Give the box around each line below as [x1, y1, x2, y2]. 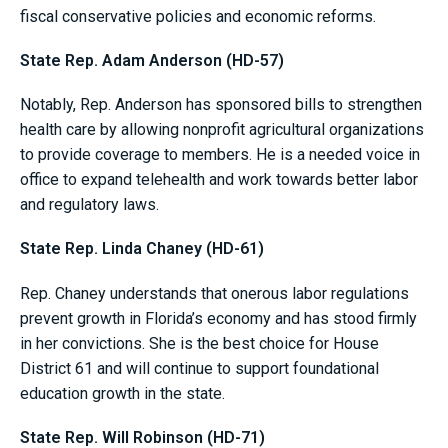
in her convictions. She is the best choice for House [20, 333, 379, 353]
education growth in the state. [20, 383, 229, 403]
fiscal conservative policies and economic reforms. [20, 6, 384, 26]
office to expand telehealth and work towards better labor [20, 170, 418, 190]
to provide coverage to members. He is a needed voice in [20, 145, 420, 165]
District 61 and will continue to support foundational [20, 358, 379, 378]
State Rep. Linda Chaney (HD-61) [20, 239, 268, 259]
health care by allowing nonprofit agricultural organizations [20, 120, 424, 140]
